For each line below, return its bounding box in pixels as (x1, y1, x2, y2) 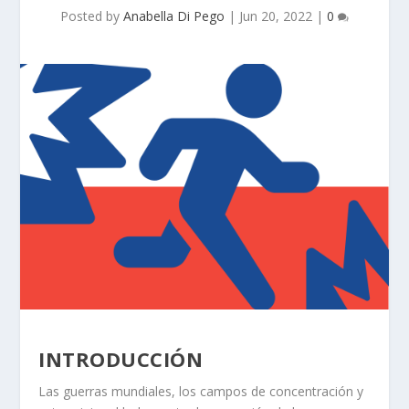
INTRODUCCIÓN (38, 344, 204, 372)
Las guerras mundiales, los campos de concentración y (38, 382, 364, 400)
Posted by (60, 6, 123, 25)
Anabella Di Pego (123, 6, 225, 25)
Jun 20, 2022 (239, 6, 312, 25)
